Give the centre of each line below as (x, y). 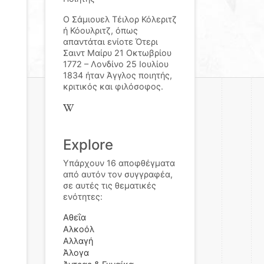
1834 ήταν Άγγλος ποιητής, (118, 75)
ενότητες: (83, 197)
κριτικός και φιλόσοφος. (113, 86)
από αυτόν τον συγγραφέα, (118, 174)
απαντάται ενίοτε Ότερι (110, 42)
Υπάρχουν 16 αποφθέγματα (119, 163)
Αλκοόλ (79, 229)
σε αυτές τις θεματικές (110, 185)
